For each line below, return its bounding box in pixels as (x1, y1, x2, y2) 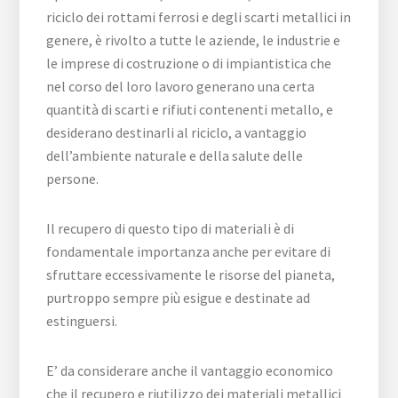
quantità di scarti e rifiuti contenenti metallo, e (46, 100, 334, 119)
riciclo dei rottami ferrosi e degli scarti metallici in (46, 8, 352, 27)
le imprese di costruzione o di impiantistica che (46, 54, 332, 73)
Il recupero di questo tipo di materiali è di (46, 219, 295, 238)
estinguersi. (46, 312, 118, 330)
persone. (46, 170, 99, 188)
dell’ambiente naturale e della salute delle (46, 147, 304, 165)
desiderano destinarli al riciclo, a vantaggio (46, 123, 307, 142)
